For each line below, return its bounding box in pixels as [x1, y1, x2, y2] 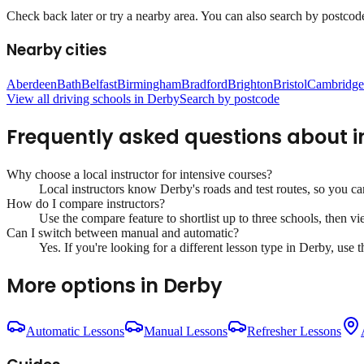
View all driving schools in [6, 92, 147, 106]
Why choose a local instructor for [6, 167, 180, 181]
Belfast [81, 77, 117, 92]
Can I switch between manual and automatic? [6, 225, 239, 240]
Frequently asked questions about [6, 123, 353, 150]
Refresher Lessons [247, 323, 341, 338]
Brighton [227, 77, 273, 92]
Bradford [181, 77, 227, 92]
